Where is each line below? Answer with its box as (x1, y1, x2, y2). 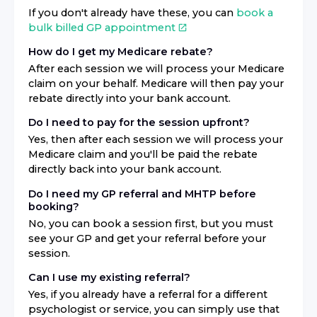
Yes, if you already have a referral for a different (28, 288, 267, 301)
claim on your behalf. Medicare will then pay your (28, 77, 284, 91)
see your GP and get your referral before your (28, 231, 266, 245)
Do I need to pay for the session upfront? (28, 116, 250, 129)
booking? (28, 200, 79, 213)
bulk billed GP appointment (28, 21, 175, 34)
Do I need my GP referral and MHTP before (28, 187, 256, 200)
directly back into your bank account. (28, 163, 221, 176)
